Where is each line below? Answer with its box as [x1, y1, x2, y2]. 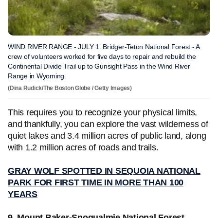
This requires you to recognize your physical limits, [8, 108, 197, 117]
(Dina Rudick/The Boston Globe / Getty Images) [8, 85, 132, 91]
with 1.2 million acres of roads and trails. [8, 143, 159, 152]
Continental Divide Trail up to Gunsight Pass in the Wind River [8, 62, 190, 70]
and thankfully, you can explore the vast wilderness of [8, 119, 208, 129]
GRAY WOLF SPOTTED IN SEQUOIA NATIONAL [8, 166, 200, 176]
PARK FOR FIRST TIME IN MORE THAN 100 [8, 178, 183, 187]
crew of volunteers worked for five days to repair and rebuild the [8, 53, 196, 60]
